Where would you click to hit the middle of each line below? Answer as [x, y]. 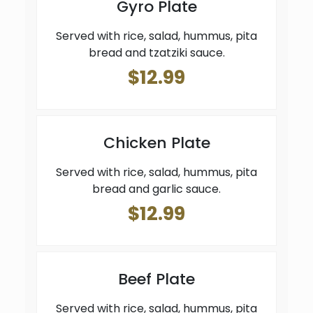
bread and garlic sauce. [156, 189]
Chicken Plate [156, 143]
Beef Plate [156, 279]
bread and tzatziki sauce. [156, 52]
